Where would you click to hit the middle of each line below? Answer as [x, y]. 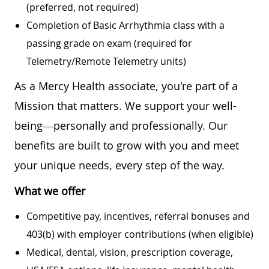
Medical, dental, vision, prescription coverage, [130, 252]
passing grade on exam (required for [109, 43]
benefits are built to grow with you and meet [127, 145]
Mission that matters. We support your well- [125, 105]
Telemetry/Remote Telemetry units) [106, 61]
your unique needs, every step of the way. [119, 165]
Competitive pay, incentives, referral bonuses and [138, 216]
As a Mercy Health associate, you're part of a [126, 86]
